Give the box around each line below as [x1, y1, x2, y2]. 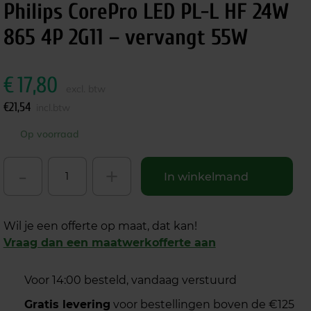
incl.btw [35, 101, 70, 114]
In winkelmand [163, 169, 249, 183]
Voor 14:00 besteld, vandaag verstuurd [24, 274, 237, 287]
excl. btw [65, 83, 106, 95]
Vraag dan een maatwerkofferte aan [3, 236, 216, 249]
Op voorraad [19, 128, 79, 140]
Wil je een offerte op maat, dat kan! [3, 219, 197, 233]
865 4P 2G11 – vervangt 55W [3, 24, 248, 50]
